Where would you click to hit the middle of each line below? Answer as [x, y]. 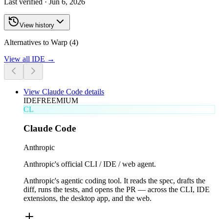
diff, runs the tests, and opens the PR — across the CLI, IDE [117, 189]
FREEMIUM [57, 101]
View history [37, 25]
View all [18, 59]
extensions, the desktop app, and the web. [88, 198]
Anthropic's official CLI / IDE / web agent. [90, 164]
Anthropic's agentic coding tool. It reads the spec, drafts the [114, 180]
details [93, 92]
